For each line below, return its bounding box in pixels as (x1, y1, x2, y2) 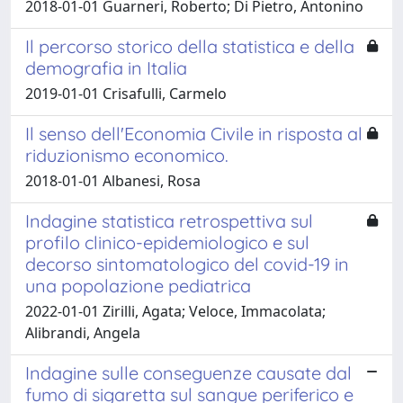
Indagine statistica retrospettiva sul (25, 209, 313, 232)
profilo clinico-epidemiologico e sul (25, 230, 309, 254)
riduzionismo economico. (25, 143, 228, 166)
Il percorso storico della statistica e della (25, 34, 354, 58)
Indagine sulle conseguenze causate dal (25, 361, 352, 384)
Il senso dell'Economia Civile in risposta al (25, 121, 363, 145)
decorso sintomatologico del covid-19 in (25, 252, 349, 275)
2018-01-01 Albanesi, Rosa (25, 170, 201, 191)
